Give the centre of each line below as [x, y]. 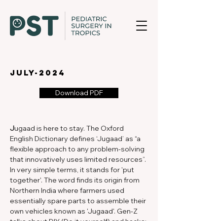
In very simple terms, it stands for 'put [73, 170]
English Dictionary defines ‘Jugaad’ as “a [76, 139]
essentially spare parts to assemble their [79, 201]
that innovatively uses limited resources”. [79, 159]
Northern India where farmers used [68, 190]
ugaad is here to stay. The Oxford [70, 128]
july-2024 [38, 73]
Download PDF [79, 93]
